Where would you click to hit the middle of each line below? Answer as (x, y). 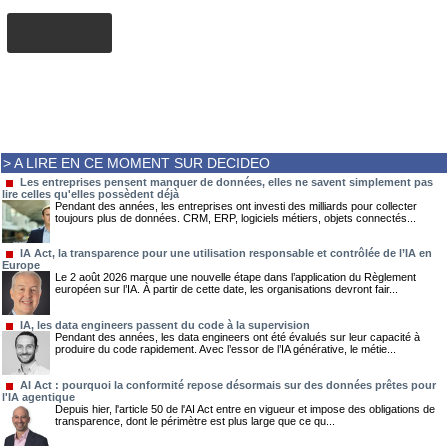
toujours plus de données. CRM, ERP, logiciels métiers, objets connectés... (235, 217)
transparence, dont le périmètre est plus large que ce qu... (195, 420)
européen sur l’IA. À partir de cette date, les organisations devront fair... (226, 289)
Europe (21, 265)
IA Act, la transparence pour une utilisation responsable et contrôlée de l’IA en (226, 253)
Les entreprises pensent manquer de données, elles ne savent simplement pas (226, 181)
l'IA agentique (38, 396)
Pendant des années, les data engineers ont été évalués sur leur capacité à (237, 337)
